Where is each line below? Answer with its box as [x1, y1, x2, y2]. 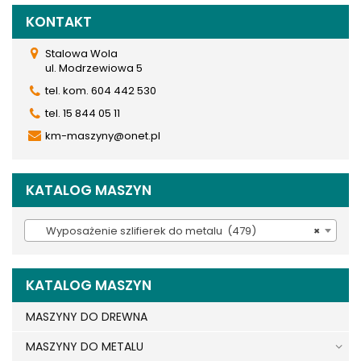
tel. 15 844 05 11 [45, 106, 120, 122]
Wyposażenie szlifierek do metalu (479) [31, 223, 256, 239]
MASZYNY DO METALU [26, 338, 143, 355]
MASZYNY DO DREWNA [26, 309, 147, 326]
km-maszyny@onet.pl [45, 128, 160, 144]
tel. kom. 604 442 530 [45, 83, 156, 99]
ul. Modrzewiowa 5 [45, 60, 143, 77]
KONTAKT [26, 12, 92, 32]
